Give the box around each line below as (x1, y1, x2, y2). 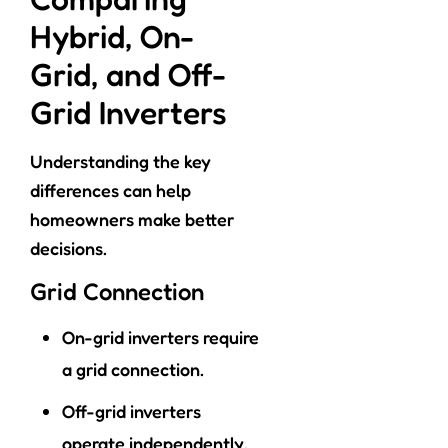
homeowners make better (30, 208, 234, 231)
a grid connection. (62, 358, 204, 381)
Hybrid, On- (30, 17, 194, 57)
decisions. (30, 237, 107, 260)
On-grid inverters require (62, 326, 259, 349)
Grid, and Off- (30, 55, 226, 95)
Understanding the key (30, 150, 211, 173)
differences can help (30, 179, 191, 202)
